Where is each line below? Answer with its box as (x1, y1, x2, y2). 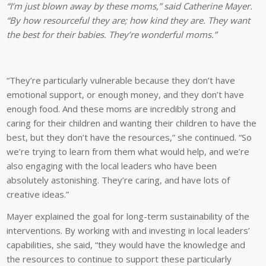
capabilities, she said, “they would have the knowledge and (7, 238, 246, 251)
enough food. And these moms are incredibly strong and (7, 102, 236, 115)
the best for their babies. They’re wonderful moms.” (7, 28, 217, 41)
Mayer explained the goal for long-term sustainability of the (7, 210, 250, 222)
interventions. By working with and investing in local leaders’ (7, 224, 251, 236)
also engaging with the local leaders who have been (7, 159, 217, 172)
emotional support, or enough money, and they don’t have (7, 88, 245, 100)
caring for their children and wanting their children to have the (7, 116, 257, 129)
